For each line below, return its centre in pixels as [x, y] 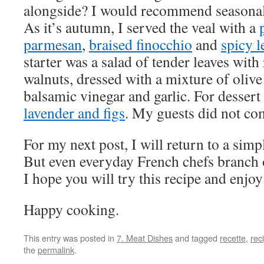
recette [233, 238]
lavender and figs [74, 113]
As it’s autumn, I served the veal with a [141, 27]
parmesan [53, 44]
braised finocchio [141, 44]
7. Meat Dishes [145, 238]
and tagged [196, 238]
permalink [56, 250]
